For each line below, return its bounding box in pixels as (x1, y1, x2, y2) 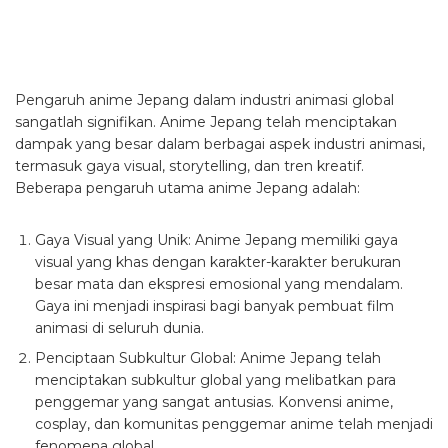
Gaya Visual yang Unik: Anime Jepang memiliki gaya (35, 230, 398, 249)
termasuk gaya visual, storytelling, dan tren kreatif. (15, 156, 364, 175)
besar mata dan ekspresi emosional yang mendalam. (35, 274, 403, 293)
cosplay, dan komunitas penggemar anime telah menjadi (35, 414, 433, 433)
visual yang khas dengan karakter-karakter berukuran (35, 252, 401, 271)
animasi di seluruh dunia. (35, 318, 204, 337)
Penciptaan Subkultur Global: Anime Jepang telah (35, 348, 381, 367)
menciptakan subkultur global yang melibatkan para (35, 370, 396, 389)
